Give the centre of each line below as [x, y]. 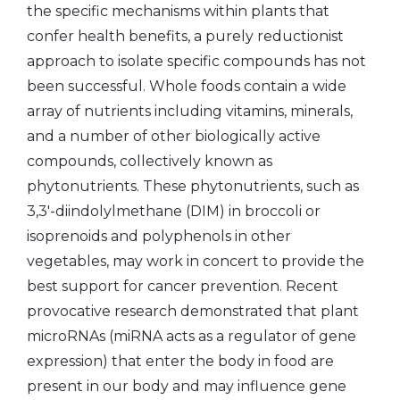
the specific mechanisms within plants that [178, 11]
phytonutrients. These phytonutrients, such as [193, 186]
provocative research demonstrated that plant [193, 311]
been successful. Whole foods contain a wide [187, 86]
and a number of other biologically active [174, 136]
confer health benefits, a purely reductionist [185, 36]
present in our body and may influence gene [187, 386]
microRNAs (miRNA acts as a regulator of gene [192, 336]
